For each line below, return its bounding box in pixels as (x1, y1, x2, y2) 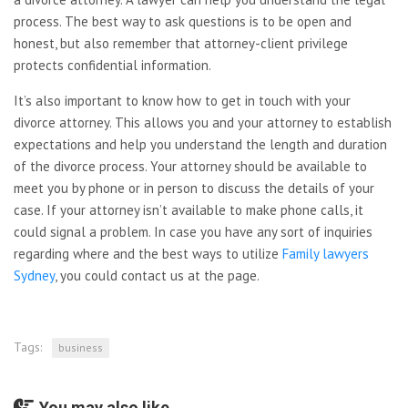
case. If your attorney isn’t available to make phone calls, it (14, 201, 363, 219)
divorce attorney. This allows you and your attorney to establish (14, 114, 392, 131)
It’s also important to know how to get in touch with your (14, 92, 351, 109)
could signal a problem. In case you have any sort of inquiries (14, 223, 372, 240)
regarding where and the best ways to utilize (14, 245, 282, 262)
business (58, 341, 103, 354)
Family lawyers (282, 245, 369, 262)
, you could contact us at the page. (55, 267, 260, 284)
